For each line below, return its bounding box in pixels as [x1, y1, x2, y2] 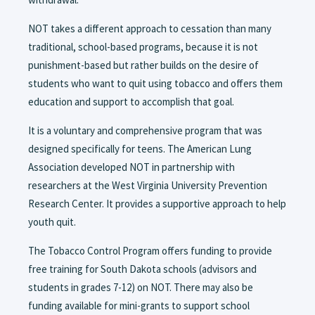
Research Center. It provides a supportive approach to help [28, 197, 286, 211]
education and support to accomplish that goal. [28, 95, 234, 109]
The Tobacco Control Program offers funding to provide [28, 244, 272, 258]
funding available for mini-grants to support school [28, 299, 250, 313]
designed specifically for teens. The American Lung [28, 142, 252, 156]
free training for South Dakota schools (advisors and [28, 262, 257, 276]
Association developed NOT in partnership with [28, 160, 235, 174]
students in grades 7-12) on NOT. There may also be [28, 281, 253, 295]
